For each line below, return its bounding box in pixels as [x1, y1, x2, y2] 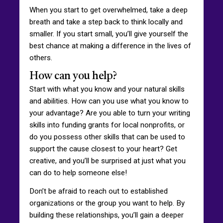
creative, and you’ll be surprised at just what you [29, 156, 186, 165]
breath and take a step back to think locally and [29, 17, 183, 26]
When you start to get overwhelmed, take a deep [29, 5, 188, 14]
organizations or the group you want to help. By [29, 198, 185, 208]
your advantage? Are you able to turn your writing [29, 108, 190, 117]
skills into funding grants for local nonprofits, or [29, 120, 185, 129]
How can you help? [29, 71, 117, 82]
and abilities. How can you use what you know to [29, 96, 189, 106]
